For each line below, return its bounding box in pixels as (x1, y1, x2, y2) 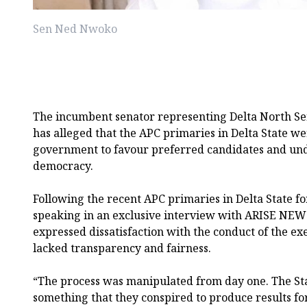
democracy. (33, 158, 93, 173)
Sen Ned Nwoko (33, 21, 117, 36)
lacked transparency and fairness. (33, 240, 211, 256)
